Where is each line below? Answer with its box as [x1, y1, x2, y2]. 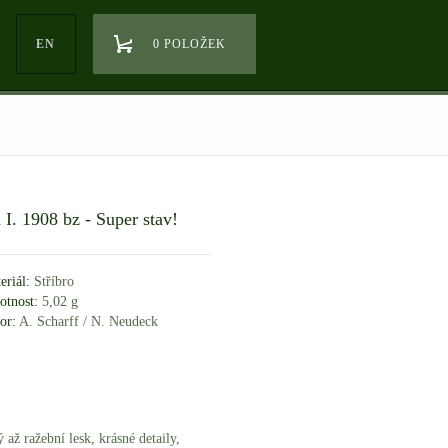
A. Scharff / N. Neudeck [15, 313, 158, 329]
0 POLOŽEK [153, 36, 226, 51]
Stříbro [29, 273, 74, 289]
